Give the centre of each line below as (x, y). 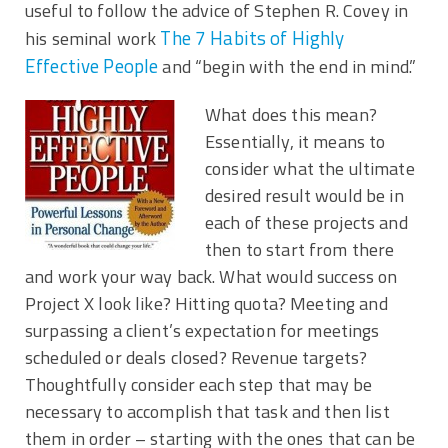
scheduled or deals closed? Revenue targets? (196, 358)
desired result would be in (304, 196)
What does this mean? (291, 115)
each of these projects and (306, 223)
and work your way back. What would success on (211, 277)
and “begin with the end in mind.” (287, 67)
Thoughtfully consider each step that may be (199, 385)
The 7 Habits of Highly (252, 38)
